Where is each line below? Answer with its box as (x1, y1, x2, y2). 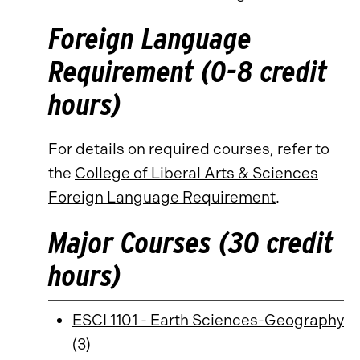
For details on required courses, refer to (48, 140, 329, 158)
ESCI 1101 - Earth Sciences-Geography (72, 311, 344, 329)
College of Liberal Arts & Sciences (75, 164, 318, 182)
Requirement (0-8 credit (48, 53, 327, 89)
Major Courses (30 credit (48, 224, 333, 260)
